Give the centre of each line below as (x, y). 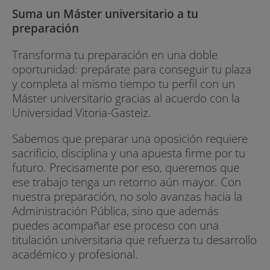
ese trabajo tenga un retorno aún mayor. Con (127, 181)
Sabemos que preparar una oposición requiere (130, 138)
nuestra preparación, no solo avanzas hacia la (127, 196)
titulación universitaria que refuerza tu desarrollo (134, 239)
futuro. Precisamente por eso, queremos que (126, 167)
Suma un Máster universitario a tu (105, 14)
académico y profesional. (75, 254)
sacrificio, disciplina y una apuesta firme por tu (129, 152)
